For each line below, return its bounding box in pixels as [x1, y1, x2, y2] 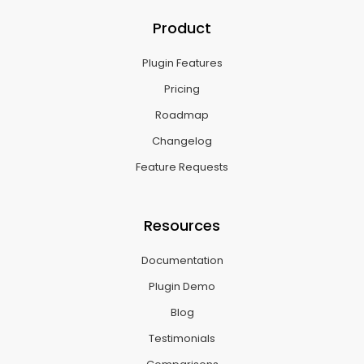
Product [153, 18, 211, 38]
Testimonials [149, 331, 215, 346]
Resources [144, 215, 220, 236]
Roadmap [155, 107, 209, 123]
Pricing [164, 81, 200, 97]
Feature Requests [136, 159, 228, 175]
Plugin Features [141, 55, 223, 71]
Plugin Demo [149, 279, 215, 294]
